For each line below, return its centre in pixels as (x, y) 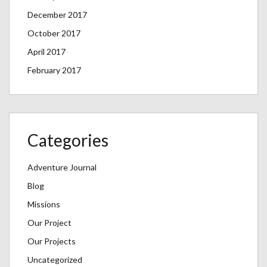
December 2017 (57, 15)
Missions (44, 204)
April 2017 (46, 52)
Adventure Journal (62, 167)
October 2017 (54, 33)
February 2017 (54, 70)
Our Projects (52, 241)
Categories (68, 140)
